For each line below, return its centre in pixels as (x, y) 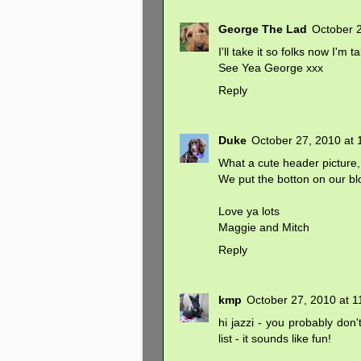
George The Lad (263, 29)
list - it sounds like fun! (275, 338)
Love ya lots (249, 211)
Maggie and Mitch (264, 227)
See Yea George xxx (271, 67)
